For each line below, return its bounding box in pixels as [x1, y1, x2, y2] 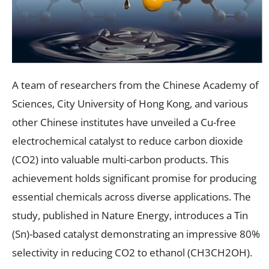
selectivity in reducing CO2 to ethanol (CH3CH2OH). [12, 245, 252, 259]
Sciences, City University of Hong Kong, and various [12, 96, 248, 110]
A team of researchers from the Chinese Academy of [12, 77, 259, 92]
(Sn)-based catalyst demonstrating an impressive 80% [12, 226, 260, 241]
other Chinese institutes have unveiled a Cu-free [12, 115, 236, 129]
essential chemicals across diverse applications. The [12, 189, 251, 204]
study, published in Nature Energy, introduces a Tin [12, 208, 248, 222]
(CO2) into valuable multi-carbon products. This [12, 152, 229, 166]
